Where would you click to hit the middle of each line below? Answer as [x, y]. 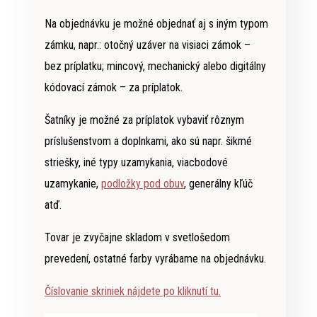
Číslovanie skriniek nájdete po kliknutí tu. [133, 292]
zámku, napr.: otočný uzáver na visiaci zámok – [148, 45]
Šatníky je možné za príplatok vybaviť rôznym [144, 120]
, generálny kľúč [218, 184]
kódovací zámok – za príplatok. [114, 88]
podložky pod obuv [143, 184]
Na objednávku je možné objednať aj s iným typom [156, 24]
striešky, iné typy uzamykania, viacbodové [136, 163]
